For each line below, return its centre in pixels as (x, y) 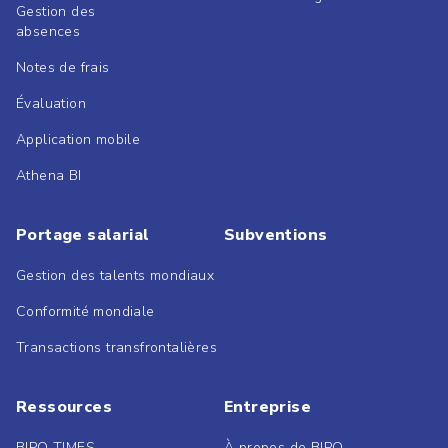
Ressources (64, 406)
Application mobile (78, 139)
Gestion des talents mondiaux (115, 275)
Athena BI (49, 175)
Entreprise (267, 406)
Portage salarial (83, 234)
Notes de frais (63, 67)
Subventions (276, 234)
